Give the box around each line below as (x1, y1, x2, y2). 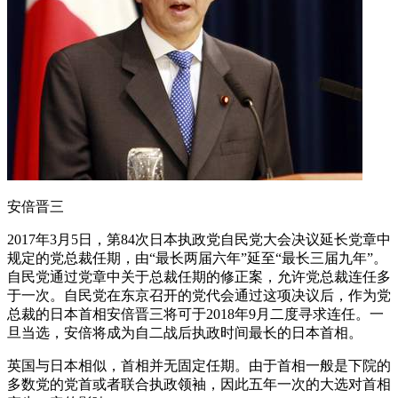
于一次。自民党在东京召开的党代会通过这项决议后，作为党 (7, 288, 391, 304)
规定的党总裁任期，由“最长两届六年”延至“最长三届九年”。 (7, 251, 387, 267)
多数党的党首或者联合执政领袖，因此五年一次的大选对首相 (7, 377, 391, 393)
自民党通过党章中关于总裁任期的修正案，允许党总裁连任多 (7, 269, 391, 285)
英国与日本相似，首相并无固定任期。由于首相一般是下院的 (7, 358, 391, 374)
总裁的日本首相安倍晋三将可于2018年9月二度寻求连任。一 (7, 306, 384, 322)
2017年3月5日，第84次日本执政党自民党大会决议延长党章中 (7, 232, 391, 248)
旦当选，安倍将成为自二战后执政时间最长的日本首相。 (7, 325, 362, 341)
